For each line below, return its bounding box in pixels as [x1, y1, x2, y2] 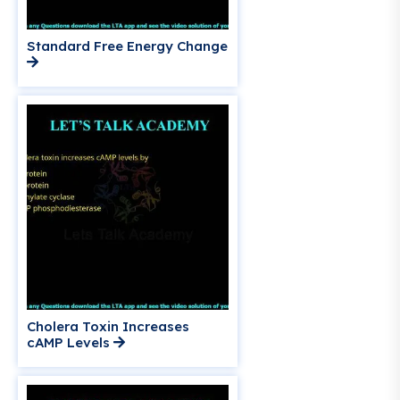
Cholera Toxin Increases [27, 318, 189, 336]
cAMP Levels [27, 334, 113, 352]
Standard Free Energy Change [27, 37, 228, 55]
